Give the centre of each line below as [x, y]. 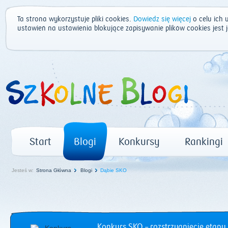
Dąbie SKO [113, 170]
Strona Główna [54, 170]
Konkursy [139, 142]
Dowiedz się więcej [162, 19]
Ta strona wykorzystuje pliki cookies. [75, 19]
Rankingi [204, 142]
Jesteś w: [23, 170]
